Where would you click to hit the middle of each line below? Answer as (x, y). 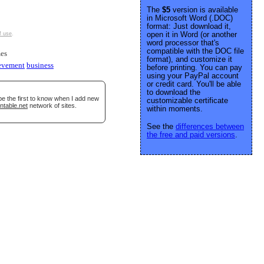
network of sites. (52, 105)
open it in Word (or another (192, 34)
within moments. (175, 109)
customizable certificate (187, 100)
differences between (210, 126)
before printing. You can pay (194, 67)
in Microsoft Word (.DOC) (190, 18)
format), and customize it (189, 59)
